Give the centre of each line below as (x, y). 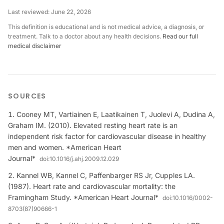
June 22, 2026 (71, 12)
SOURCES (27, 96)
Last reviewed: (29, 12)
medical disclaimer (35, 46)
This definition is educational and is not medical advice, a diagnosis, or (106, 27)
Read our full (180, 36)
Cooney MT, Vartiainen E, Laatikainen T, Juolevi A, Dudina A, (116, 114)
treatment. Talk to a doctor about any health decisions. (85, 36)
